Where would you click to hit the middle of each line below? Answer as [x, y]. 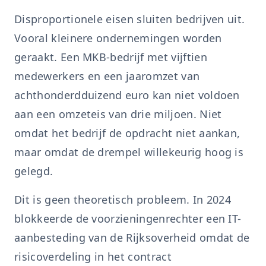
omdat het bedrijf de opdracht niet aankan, [127, 133]
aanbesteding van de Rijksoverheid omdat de [132, 237]
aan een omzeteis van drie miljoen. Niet [118, 114]
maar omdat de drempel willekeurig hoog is [129, 152]
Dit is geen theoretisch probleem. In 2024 [123, 199]
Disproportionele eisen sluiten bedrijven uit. [130, 19]
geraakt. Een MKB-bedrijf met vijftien [111, 57]
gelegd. [34, 171]
